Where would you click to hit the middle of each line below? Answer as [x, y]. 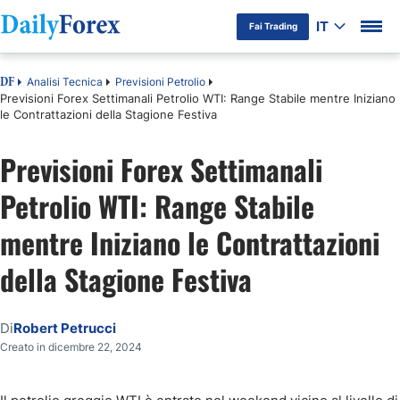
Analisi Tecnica [65, 82]
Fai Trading [273, 26]
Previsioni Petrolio [160, 82]
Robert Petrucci [65, 328]
